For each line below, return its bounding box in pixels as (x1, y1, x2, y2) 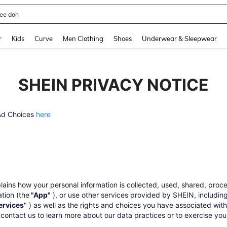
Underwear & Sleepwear (142, 34, 217, 43)
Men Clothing (63, 34, 103, 43)
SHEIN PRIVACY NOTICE (18, 75, 209, 95)
